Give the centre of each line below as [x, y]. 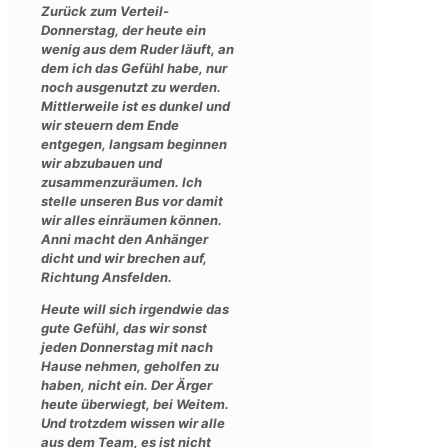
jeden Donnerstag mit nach [127, 346]
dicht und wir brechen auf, [124, 257]
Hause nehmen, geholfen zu [130, 365]
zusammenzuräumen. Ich [121, 181]
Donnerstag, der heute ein [123, 29]
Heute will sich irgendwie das [135, 308]
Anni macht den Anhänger [124, 238]
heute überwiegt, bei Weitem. [135, 403]
